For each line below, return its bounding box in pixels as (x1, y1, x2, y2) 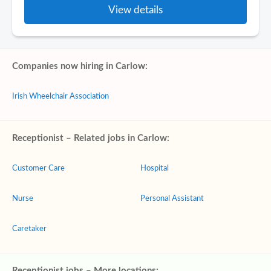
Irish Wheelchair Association (12, 93, 109, 100)
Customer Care (12, 165, 65, 172)
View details (108, 5, 163, 15)
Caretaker (12, 225, 47, 233)
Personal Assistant (140, 195, 204, 203)
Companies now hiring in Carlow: (12, 62, 148, 71)
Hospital (140, 165, 169, 172)
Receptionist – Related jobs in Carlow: (12, 134, 169, 143)
